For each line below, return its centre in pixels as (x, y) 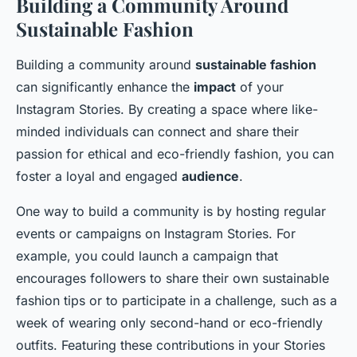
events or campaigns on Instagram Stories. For (156, 233)
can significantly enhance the (105, 87)
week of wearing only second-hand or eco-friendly (169, 323)
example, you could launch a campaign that (147, 256)
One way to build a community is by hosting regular (171, 211)
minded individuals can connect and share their (157, 131)
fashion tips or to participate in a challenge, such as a (177, 300)
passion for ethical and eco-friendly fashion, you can (175, 154)
